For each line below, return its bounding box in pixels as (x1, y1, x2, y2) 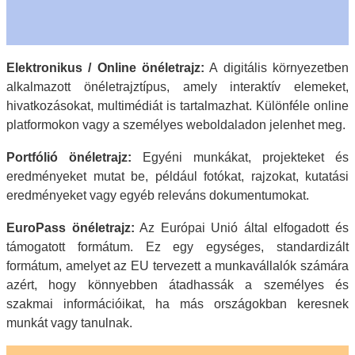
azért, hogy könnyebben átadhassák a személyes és (6, 277, 349, 292)
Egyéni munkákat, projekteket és (132, 150, 349, 164)
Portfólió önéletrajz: (6, 150, 132, 164)
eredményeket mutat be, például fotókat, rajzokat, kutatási (6, 169, 349, 183)
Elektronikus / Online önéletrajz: (6, 60, 204, 74)
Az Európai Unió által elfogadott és (134, 220, 349, 235)
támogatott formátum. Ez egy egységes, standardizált (6, 239, 349, 254)
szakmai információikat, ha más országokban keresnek (6, 296, 349, 311)
